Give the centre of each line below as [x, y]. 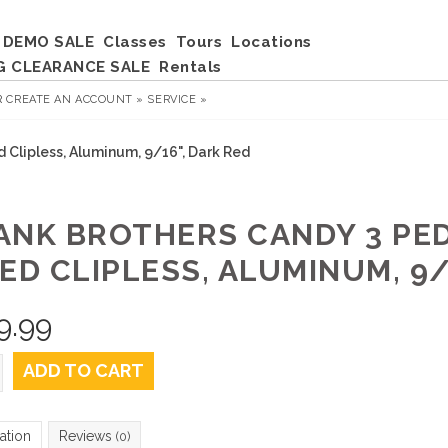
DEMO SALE [48, 42]
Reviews [87, 436]
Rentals [190, 67]
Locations [271, 42]
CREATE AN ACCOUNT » [75, 99]
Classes [135, 42]
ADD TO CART [83, 370]
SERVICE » [177, 99]
